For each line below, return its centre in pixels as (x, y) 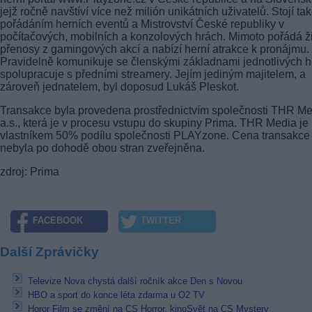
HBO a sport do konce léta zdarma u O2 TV (116, 295)
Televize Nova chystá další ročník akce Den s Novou (135, 281)
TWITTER (161, 221)
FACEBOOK (58, 221)
